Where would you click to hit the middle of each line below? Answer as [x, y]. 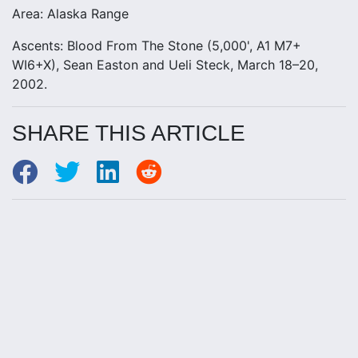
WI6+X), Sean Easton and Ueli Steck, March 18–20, [165, 65]
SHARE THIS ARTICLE [129, 133]
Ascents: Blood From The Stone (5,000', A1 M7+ [157, 46]
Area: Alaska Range [70, 14]
